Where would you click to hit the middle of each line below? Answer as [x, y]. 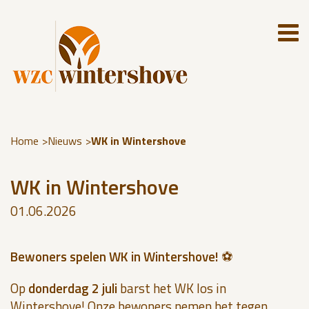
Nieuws [65, 141]
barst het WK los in [172, 288]
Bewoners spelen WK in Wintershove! [114, 256]
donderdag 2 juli [73, 288]
